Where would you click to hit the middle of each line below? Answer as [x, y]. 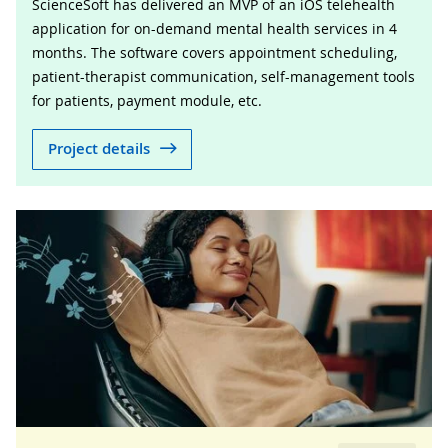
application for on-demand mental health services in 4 [214, 28]
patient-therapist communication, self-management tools [223, 76]
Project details [99, 149]
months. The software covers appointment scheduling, [214, 52]
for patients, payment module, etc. [147, 100]
